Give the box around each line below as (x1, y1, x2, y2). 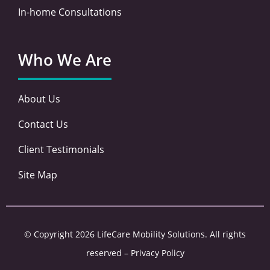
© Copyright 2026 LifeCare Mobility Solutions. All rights (24, 228, 246, 240)
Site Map (18, 168, 57, 181)
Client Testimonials (18, 142, 104, 156)
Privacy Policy (130, 246, 184, 259)
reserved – (86, 246, 131, 259)
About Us (18, 92, 60, 105)
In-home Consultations (18, 5, 122, 19)
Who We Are (18, 48, 111, 71)
